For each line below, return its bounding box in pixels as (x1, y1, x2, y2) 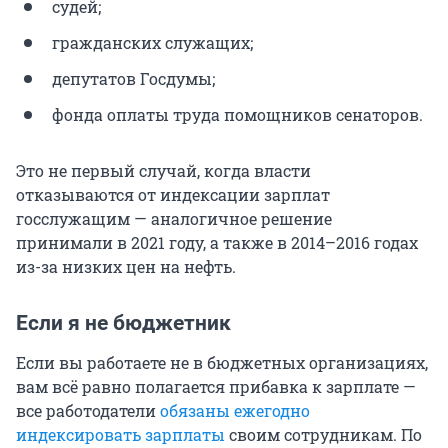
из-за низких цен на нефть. (16, 256, 236, 278)
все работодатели (16, 400, 160, 422)
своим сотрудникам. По (225, 424, 422, 446)
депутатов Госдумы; (52, 68, 215, 90)
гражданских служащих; (52, 32, 253, 54)
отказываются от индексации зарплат (16, 184, 330, 206)
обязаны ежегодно (160, 400, 310, 422)
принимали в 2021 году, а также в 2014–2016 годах (16, 232, 418, 254)
